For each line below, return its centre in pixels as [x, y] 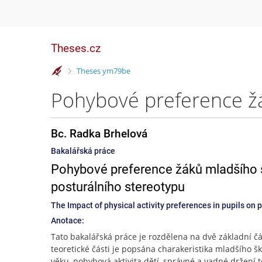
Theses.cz [76, 48]
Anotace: [68, 220]
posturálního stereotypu [118, 187]
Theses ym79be [103, 70]
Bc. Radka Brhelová [99, 134]
